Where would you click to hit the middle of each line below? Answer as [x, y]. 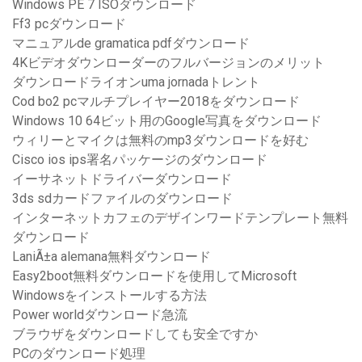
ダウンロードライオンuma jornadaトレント [136, 82]
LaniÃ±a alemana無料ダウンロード [112, 257]
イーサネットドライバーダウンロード [122, 179]
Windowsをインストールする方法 [109, 296]
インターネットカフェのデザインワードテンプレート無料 [180, 218]
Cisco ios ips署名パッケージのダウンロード [140, 160]
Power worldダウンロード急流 [100, 315]
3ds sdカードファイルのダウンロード [122, 199]
